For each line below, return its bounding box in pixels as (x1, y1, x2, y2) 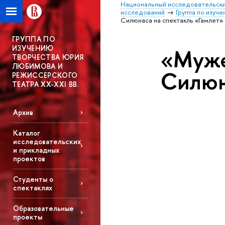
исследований (121, 8, 165, 17)
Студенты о (13, 174, 53, 184)
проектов (13, 154, 45, 164)
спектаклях (13, 183, 52, 193)
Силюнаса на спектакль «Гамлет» (121, 16, 223, 25)
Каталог (13, 128, 40, 138)
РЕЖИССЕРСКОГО (12, 70, 78, 80)
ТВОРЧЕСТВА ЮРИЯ (12, 52, 84, 62)
